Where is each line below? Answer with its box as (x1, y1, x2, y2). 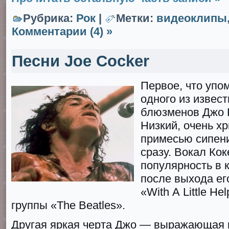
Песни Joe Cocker (12, 52, 149, 70)
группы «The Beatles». (11, 199, 125, 212)
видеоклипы (156, 12, 227, 25)
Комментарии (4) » (12, 25, 112, 38)
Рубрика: (23, 12, 76, 25)
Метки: (116, 12, 156, 25)
